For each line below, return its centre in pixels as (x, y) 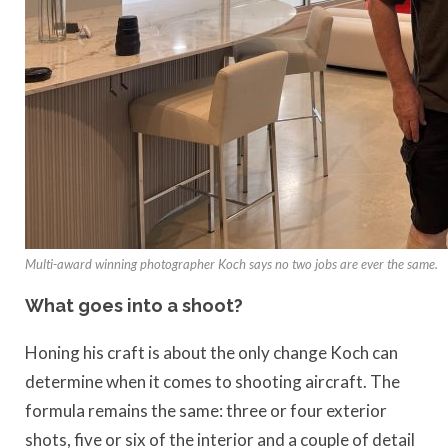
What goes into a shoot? (134, 306)
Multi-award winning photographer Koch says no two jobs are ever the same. (231, 264)
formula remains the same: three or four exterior (206, 410)
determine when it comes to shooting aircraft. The (212, 381)
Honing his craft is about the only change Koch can (211, 352)
